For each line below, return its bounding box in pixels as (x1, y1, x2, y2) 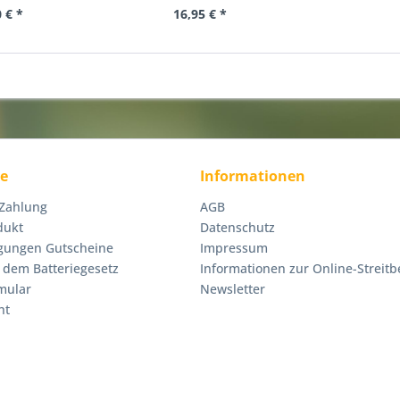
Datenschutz (200, 219, 275, 236)
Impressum (200, 239, 268, 256)
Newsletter (200, 280, 265, 297)
